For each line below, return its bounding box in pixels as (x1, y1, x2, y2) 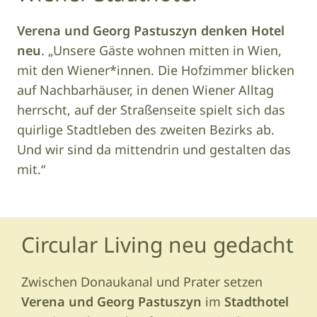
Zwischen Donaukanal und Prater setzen (21, 272, 263, 290)
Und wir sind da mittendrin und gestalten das (17, 140, 291, 158)
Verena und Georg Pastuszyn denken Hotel (17, 21, 284, 39)
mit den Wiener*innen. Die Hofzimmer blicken (17, 61, 294, 79)
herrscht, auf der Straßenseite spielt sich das (17, 100, 285, 118)
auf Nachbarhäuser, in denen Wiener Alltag (17, 81, 274, 98)
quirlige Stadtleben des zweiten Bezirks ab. (17, 120, 275, 138)
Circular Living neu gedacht (21, 229, 294, 259)
